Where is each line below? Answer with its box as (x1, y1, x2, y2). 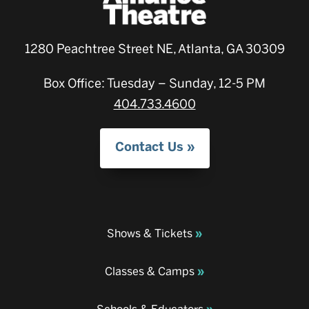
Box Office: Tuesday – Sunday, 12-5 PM (43, 76, 266, 92)
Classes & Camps (105, 265, 195, 279)
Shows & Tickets (107, 227, 192, 241)
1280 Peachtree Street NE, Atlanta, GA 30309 (24, 41, 285, 57)
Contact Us (114, 139, 183, 155)
